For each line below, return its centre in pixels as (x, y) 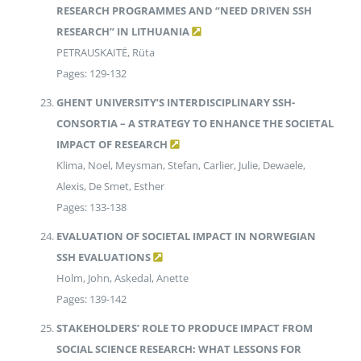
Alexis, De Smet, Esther (110, 187)
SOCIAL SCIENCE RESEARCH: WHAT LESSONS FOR (178, 349)
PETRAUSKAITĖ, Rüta (105, 53)
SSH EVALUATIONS (103, 257)
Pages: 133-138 (91, 207)
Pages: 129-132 (91, 74)
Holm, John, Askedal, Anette (122, 278)
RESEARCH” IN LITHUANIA (122, 32)
